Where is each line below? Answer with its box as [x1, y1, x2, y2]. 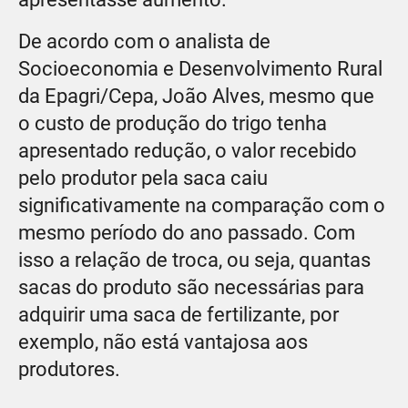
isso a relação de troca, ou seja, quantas [18, 248, 371, 271]
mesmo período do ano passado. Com [18, 220, 355, 244]
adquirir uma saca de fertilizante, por [18, 302, 339, 326]
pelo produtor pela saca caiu [18, 166, 268, 189]
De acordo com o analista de [18, 29, 270, 53]
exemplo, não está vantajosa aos [18, 330, 308, 353]
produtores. [18, 357, 120, 381]
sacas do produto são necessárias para [18, 275, 364, 299]
